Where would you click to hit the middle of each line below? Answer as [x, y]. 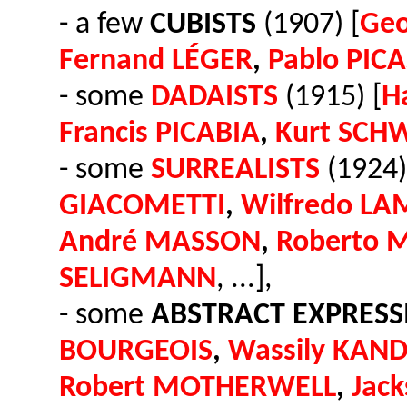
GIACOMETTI [142, 207]
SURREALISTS [235, 170]
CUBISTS [203, 25]
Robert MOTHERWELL [198, 388]
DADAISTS [214, 98]
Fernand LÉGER [156, 61]
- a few [104, 25]
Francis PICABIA [159, 134]
